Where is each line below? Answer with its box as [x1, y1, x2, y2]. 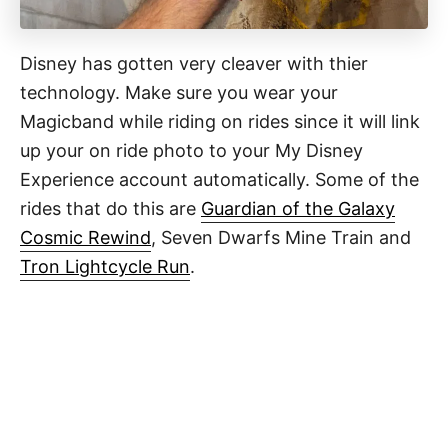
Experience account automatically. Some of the [20, 168, 419, 190]
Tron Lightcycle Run [20, 255, 190, 277]
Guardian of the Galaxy [201, 197, 395, 219]
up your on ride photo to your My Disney [20, 139, 363, 161]
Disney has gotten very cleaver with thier [20, 52, 368, 74]
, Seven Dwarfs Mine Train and [151, 226, 411, 248]
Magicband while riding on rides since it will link [20, 110, 420, 132]
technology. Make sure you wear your [20, 81, 338, 103]
